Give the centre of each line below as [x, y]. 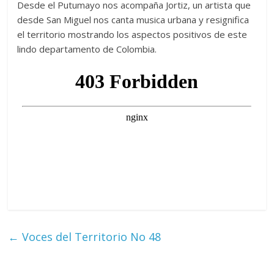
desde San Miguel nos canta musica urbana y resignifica [133, 19]
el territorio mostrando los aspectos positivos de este [132, 34]
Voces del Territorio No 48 [90, 236]
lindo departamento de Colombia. [87, 49]
